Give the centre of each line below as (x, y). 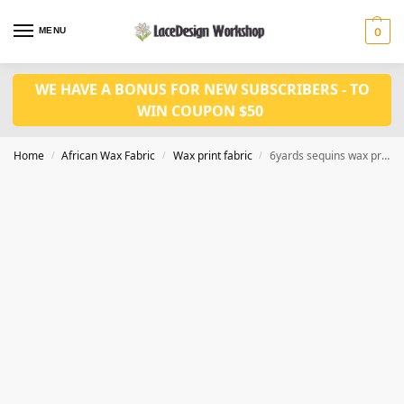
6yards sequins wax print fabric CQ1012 (326, 156)
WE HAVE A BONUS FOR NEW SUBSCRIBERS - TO (202, 89)
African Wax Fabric (109, 156)
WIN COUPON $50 (202, 111)
